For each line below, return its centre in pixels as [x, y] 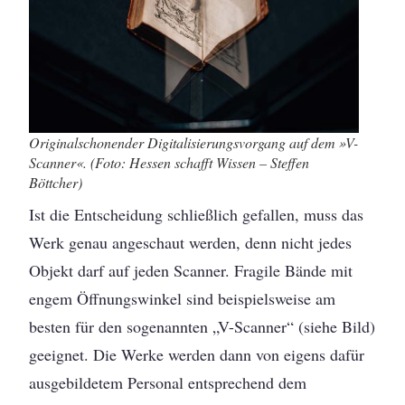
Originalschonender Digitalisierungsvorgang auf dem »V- [194, 142]
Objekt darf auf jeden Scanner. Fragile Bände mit [191, 270]
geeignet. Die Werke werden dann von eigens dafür [197, 354]
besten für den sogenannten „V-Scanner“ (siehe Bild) [202, 326]
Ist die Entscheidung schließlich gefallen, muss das [197, 214]
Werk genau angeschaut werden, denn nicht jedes [191, 242]
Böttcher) [56, 182]
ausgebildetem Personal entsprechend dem [168, 382]
